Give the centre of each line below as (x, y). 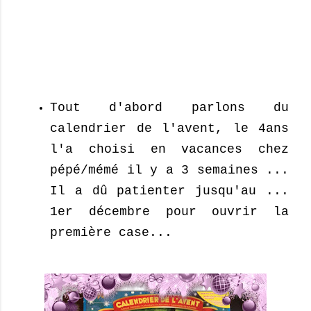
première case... (111, 233)
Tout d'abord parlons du (169, 108)
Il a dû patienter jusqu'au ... (169, 191)
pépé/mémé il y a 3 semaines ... (169, 170)
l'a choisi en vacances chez (169, 149)
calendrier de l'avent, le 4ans (169, 128)
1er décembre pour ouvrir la (169, 212)
